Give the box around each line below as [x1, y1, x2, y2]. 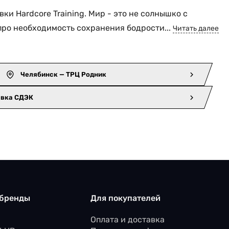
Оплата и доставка [90, 214, 165, 224]
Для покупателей [90, 193, 161, 203]
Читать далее [173, 24, 219, 33]
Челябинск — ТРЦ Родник [20, 70, 106, 78]
